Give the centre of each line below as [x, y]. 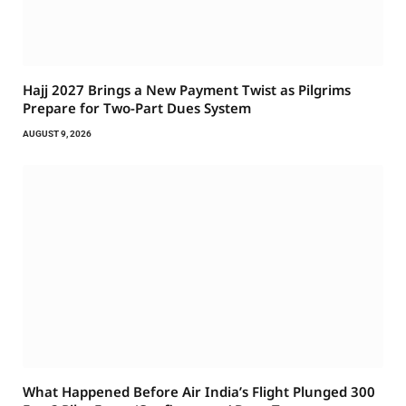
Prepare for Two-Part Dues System [137, 108]
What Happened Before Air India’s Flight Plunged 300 [199, 392]
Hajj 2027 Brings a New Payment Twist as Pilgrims [187, 90]
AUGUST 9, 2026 [57, 134]
